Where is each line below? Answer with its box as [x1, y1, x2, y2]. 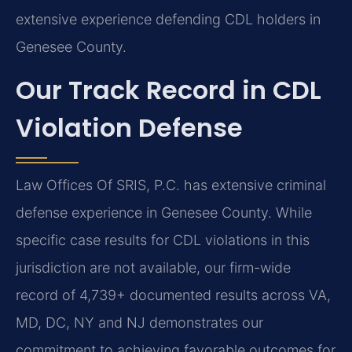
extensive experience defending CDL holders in [16, 10, 321, 27]
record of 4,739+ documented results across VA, [16, 286, 331, 303]
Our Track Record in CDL [16, 71, 321, 108]
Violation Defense [16, 109, 243, 145]
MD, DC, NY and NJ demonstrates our [16, 313, 263, 331]
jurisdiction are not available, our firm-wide [16, 258, 291, 276]
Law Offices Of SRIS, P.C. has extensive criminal [16, 176, 326, 193]
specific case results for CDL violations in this [16, 231, 310, 248]
